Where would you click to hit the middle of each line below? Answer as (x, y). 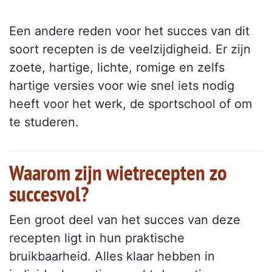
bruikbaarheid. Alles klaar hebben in (112, 257)
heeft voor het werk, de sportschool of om (131, 104)
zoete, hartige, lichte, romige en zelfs (117, 68)
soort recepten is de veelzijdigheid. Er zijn (130, 49)
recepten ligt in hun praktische (97, 238)
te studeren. (44, 122)
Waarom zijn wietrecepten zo (118, 173)
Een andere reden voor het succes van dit (129, 31)
